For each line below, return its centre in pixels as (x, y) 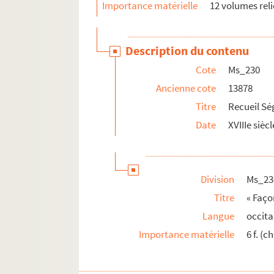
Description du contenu (187, 51)
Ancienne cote (186, 88)
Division (218, 180)
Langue (219, 216)
